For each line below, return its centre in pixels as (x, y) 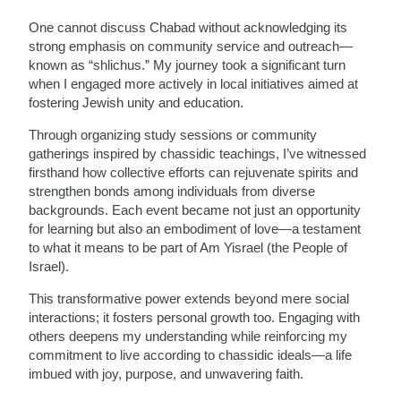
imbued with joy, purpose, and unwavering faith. (166, 374)
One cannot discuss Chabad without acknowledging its (188, 27)
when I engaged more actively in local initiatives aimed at (194, 84)
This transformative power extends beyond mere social (189, 299)
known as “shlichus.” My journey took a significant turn (188, 65)
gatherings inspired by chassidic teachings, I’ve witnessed (198, 154)
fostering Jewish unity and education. (137, 102)
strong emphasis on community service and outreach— (191, 46)
